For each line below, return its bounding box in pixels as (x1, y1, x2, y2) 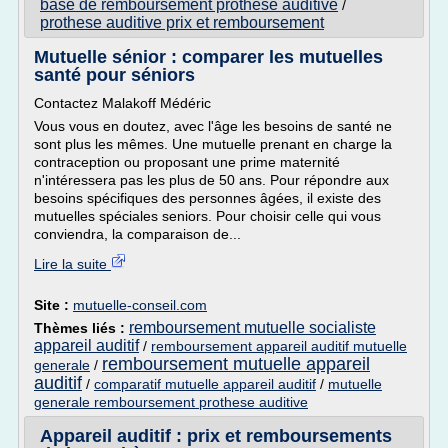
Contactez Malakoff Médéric (34, 95, 211, 111)
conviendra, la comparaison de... (34, 226, 241, 242)
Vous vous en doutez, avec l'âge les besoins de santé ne (34, 118, 392, 134)
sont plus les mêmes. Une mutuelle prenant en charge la (34, 136, 392, 152)
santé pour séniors (34, 65, 195, 85)
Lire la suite (34, 256, 111, 272)
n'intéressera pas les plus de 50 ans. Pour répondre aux (34, 172, 389, 188)
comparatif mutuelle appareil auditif (94, 376, 316, 392)
